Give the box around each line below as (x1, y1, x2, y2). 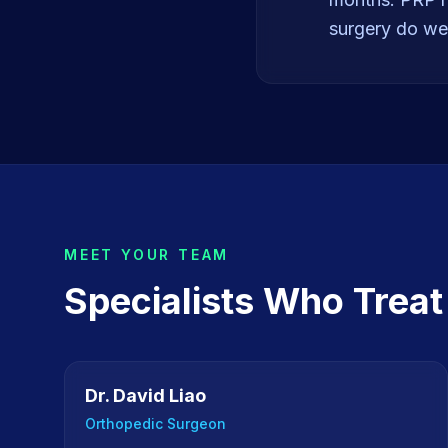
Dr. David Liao (85, 385, 206, 406)
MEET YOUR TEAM (64, 246, 230, 263)
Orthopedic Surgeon (85, 415, 226, 432)
